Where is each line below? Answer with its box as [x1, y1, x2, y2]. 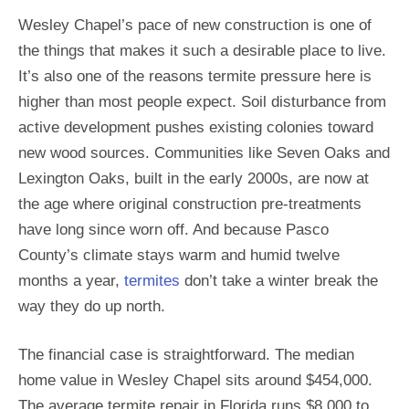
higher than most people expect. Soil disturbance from [18, 93, 386, 111]
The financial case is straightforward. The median [18, 346, 354, 364]
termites [124, 272, 180, 290]
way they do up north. [18, 298, 165, 316]
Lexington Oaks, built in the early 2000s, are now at [18, 170, 369, 188]
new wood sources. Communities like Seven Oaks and [18, 144, 390, 163]
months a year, [18, 272, 124, 290]
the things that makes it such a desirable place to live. [18, 42, 386, 60]
